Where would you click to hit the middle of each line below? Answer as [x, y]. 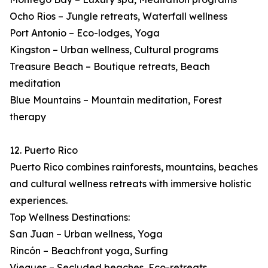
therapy [28, 117]
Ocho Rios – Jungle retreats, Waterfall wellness [118, 16]
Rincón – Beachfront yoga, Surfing [89, 251]
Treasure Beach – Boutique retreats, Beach [110, 67]
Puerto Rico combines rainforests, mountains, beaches [134, 167]
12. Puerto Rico [44, 150]
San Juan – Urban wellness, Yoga [86, 234]
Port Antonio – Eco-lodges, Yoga [85, 33]
